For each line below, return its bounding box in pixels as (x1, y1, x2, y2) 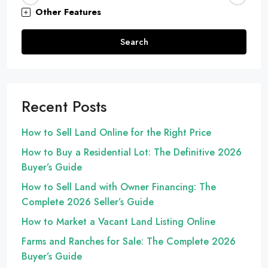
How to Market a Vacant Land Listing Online (22, 214, 215, 229)
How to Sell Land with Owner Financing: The (22, 179, 216, 194)
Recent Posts (22, 95, 106, 117)
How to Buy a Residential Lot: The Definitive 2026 (22, 145, 242, 159)
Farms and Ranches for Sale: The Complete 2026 (22, 234, 236, 248)
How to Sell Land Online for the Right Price (22, 125, 211, 139)
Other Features (35, 5, 101, 19)
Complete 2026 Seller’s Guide (22, 194, 154, 209)
